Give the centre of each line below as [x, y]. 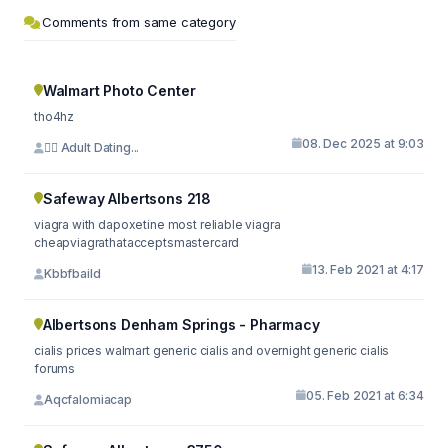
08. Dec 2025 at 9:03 [363, 143]
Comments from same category [139, 21]
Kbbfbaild [72, 273]
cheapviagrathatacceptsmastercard [137, 242]
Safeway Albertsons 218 [126, 198]
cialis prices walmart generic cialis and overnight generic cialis [212, 350]
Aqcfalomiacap [87, 399]
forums [55, 368]
